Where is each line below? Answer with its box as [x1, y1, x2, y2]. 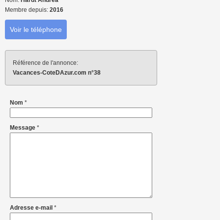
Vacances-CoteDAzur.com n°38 [13, 69, 101, 77]
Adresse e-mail [10, 204, 54, 212]
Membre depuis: [5, 6, 50, 14]
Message [10, 124, 37, 132]
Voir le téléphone [10, 26, 62, 34]
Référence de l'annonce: [13, 59, 78, 67]
